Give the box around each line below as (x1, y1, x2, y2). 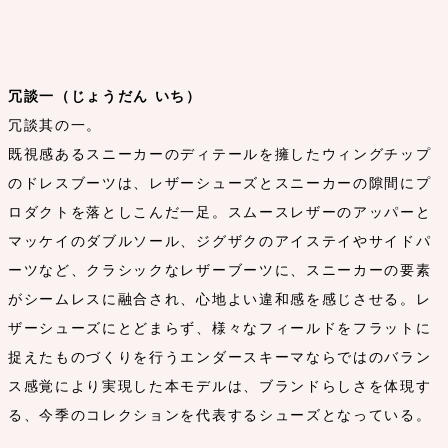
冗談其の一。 (8, 117, 103, 134)
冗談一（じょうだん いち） (8, 88, 202, 105)
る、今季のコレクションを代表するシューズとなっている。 (8, 407, 432, 424)
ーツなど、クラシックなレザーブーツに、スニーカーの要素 (8, 262, 432, 279)
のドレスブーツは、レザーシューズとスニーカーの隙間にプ (8, 175, 432, 192)
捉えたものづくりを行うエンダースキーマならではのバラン (8, 349, 432, 366)
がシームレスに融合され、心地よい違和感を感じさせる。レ (8, 291, 432, 308)
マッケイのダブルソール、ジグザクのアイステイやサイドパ (8, 233, 432, 250)
